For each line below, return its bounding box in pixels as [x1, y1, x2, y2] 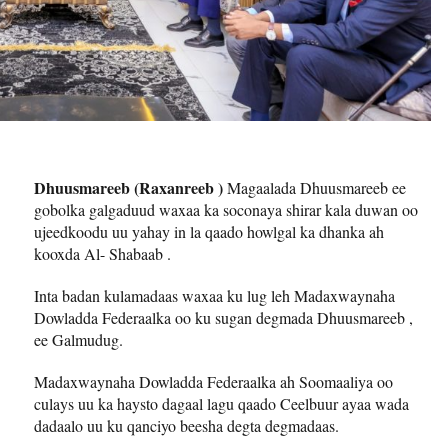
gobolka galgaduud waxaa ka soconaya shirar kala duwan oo [34, 198, 418, 220]
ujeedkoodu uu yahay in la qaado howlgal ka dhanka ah [34, 220, 384, 242]
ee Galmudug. [34, 328, 123, 350]
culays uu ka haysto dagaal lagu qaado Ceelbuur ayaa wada [34, 392, 409, 414]
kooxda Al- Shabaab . [34, 242, 171, 264]
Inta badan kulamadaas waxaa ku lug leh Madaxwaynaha [34, 284, 395, 306]
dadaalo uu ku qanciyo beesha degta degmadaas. [34, 414, 339, 436]
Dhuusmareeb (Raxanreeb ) [34, 175, 223, 199]
